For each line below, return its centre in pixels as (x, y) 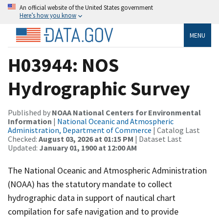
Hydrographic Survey (99, 88)
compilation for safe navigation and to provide (93, 211)
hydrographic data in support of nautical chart (92, 197)
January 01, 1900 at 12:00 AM (88, 147)
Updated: (23, 147)
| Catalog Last (176, 130)
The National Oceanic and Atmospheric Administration (107, 170)
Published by (30, 112)
